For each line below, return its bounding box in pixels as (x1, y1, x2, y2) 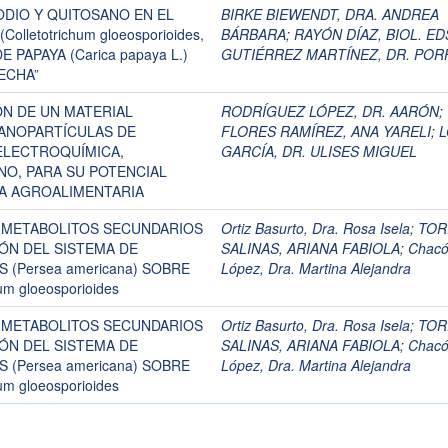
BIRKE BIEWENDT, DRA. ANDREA (221, 4, 439, 24)
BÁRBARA (221, 24, 286, 44)
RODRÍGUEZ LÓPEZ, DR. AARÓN (221, 101, 439, 121)
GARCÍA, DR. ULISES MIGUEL (221, 141, 417, 161)
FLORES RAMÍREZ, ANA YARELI (221, 121, 431, 141)
